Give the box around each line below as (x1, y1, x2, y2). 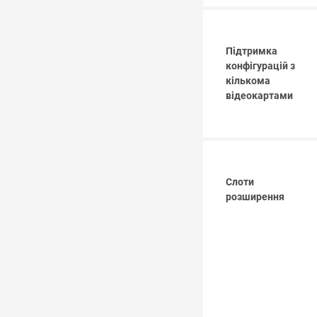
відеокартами (226, 90, 293, 103)
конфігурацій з (226, 60, 295, 73)
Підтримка (226, 45, 277, 58)
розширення (226, 191, 284, 204)
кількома (226, 75, 270, 88)
